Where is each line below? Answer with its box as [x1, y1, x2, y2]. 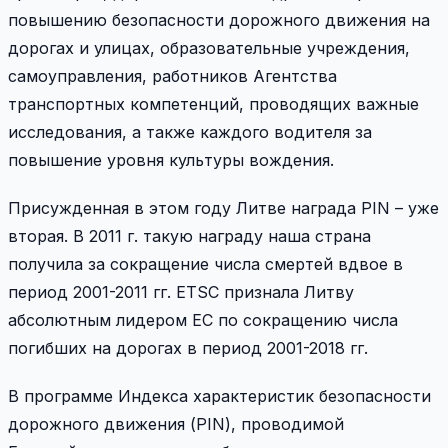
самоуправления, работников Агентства [8, 66, 337, 87]
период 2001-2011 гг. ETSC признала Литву [8, 282, 354, 303]
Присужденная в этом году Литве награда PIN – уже [8, 198, 439, 219]
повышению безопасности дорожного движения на [8, 10, 430, 31]
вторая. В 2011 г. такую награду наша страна [8, 226, 371, 247]
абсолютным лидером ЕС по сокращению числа [8, 310, 398, 331]
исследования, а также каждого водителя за [8, 122, 372, 143]
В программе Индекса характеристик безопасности [8, 386, 431, 407]
